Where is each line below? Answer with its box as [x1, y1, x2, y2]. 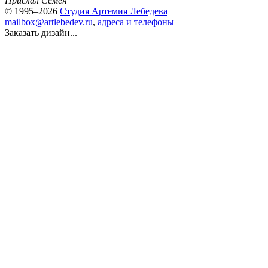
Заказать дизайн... [5, 28, 77, 38]
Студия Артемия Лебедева [60, 6, 167, 16]
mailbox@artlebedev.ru [5, 17, 93, 27]
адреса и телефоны [98, 17, 174, 27]
